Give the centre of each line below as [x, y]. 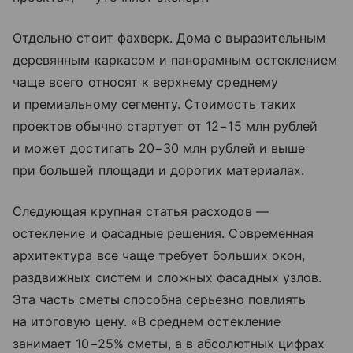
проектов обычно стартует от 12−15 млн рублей [165, 126]
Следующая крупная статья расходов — [141, 212]
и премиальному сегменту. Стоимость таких [154, 104]
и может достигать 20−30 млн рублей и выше [159, 149]
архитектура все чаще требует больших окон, [159, 256]
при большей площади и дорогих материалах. [158, 171]
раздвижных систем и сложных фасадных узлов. [167, 278]
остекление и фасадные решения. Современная [163, 234]
